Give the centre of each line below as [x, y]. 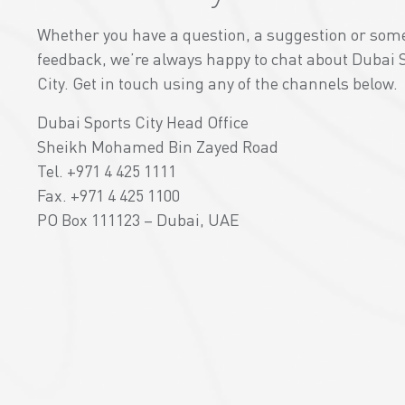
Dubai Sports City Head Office [143, 122]
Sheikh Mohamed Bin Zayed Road [158, 146]
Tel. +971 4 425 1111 [107, 171]
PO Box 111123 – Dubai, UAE [139, 220]
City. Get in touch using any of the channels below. [218, 83]
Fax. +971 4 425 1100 [109, 195]
